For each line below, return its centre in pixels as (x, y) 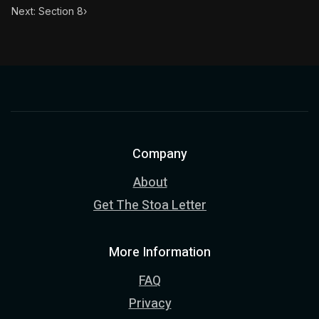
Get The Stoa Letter (150, 205)
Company (159, 154)
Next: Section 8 (47, 11)
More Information (159, 252)
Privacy (150, 304)
